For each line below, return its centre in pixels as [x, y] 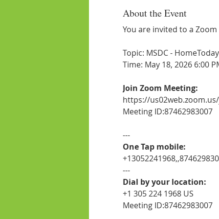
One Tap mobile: [154, 147]
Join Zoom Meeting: [160, 88]
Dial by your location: [164, 182]
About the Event [154, 13]
